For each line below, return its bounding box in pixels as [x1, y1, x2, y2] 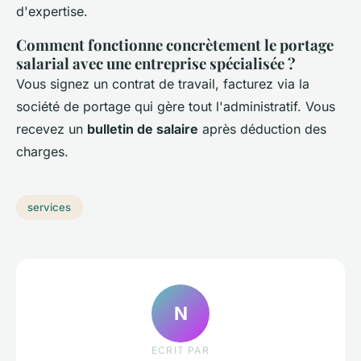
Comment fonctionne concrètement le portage [16, 34, 334, 55]
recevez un [16, 120, 87, 137]
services [27, 201, 72, 214]
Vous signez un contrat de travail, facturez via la [16, 75, 309, 92]
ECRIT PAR [151, 344, 210, 357]
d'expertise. [16, 2, 88, 19]
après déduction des [198, 120, 326, 137]
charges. [16, 143, 68, 160]
